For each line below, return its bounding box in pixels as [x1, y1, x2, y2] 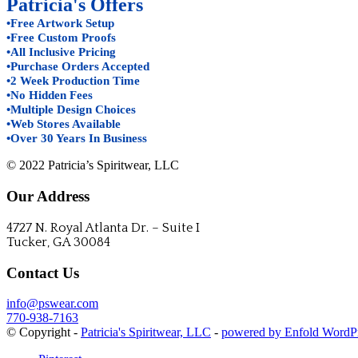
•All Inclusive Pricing [6, 46, 116, 59]
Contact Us [6, 264, 79, 281]
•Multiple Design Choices [6, 103, 136, 117]
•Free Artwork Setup [6, 17, 114, 30]
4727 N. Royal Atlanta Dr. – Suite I [6, 220, 200, 235]
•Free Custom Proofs [6, 31, 116, 45]
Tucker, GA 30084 [6, 234, 110, 249]
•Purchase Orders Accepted [6, 60, 149, 74]
